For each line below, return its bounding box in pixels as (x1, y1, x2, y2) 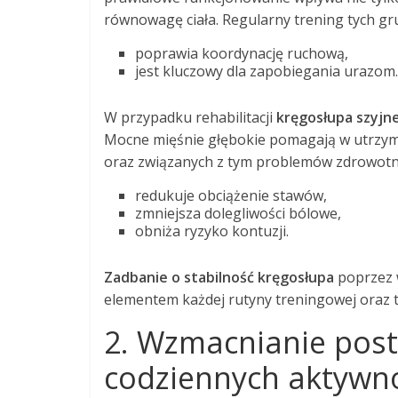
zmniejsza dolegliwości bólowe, (135, 203, 341, 223)
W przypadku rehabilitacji (104, 107, 276, 127)
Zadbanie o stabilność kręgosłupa (104, 267, 334, 287)
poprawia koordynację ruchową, (135, 43, 348, 63)
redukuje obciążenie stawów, (135, 185, 327, 205)
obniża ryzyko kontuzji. (135, 220, 289, 241)
